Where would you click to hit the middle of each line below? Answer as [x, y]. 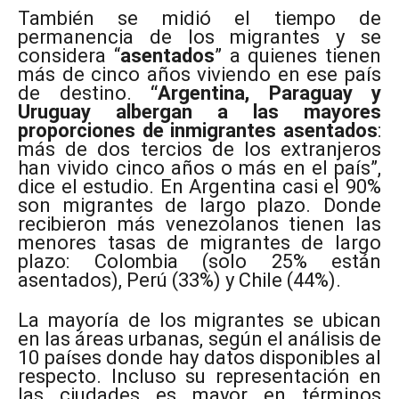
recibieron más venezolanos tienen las [199, 224]
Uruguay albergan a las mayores [199, 112]
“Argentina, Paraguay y [266, 94]
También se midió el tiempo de [199, 19]
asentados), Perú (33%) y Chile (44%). [179, 281]
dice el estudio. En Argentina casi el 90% [199, 187]
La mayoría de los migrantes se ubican [199, 321]
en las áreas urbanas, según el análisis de [199, 339]
